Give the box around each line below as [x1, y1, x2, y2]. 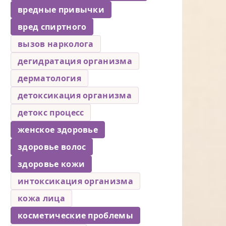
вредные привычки [18, 4, 105, 15]
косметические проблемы [18, 209, 134, 221]
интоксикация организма [18, 175, 134, 187]
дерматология [18, 72, 81, 84]
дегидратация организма [18, 55, 133, 67]
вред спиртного [18, 21, 87, 32]
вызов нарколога [18, 38, 94, 49]
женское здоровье [18, 124, 98, 135]
